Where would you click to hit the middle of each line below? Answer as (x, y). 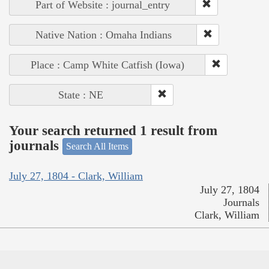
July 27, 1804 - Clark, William (76, 176)
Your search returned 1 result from (113, 130)
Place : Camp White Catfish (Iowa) (107, 65)
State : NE (80, 95)
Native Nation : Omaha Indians (103, 35)
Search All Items (97, 147)
